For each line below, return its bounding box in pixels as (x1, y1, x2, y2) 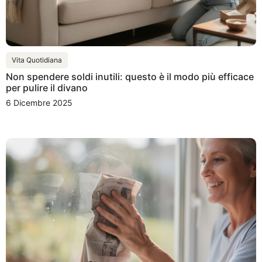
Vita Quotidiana (12, 56, 62, 65)
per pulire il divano (6, 82, 88, 94)
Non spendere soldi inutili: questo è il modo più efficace (6, 71, 254, 83)
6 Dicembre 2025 (6, 98, 73, 108)
